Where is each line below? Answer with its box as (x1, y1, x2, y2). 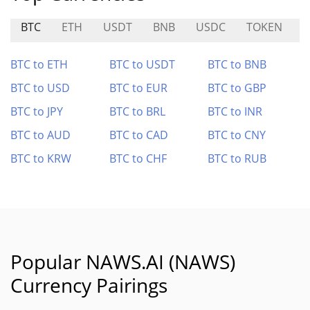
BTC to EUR (109, 80, 167, 95)
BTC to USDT (109, 57, 175, 72)
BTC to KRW (10, 151, 71, 166)
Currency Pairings (10, 272, 167, 298)
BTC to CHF (109, 151, 167, 166)
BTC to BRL (109, 104, 165, 119)
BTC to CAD (109, 127, 168, 143)
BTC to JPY (10, 104, 63, 119)
